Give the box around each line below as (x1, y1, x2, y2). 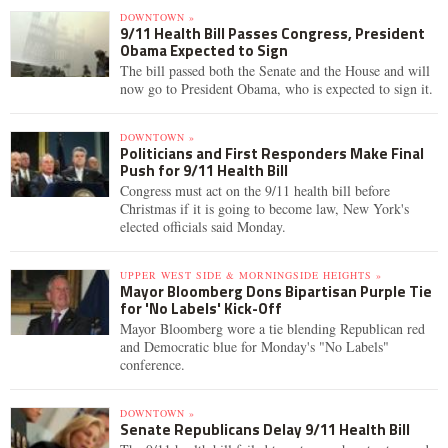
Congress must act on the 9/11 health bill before (120, 181, 390, 200)
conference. (120, 355, 185, 374)
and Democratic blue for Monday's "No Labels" (120, 337, 389, 356)
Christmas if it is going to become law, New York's (120, 199, 409, 218)
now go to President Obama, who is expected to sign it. (120, 79, 433, 98)
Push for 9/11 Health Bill (120, 159, 288, 182)
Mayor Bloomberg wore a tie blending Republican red (120, 319, 425, 338)
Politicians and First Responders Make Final (120, 142, 424, 165)
